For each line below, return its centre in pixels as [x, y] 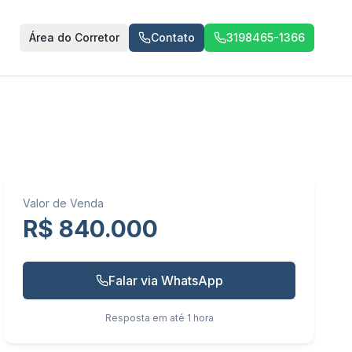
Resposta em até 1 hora [159, 318]
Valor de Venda [64, 203]
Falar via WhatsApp [165, 280]
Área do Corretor [74, 37]
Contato [173, 37]
